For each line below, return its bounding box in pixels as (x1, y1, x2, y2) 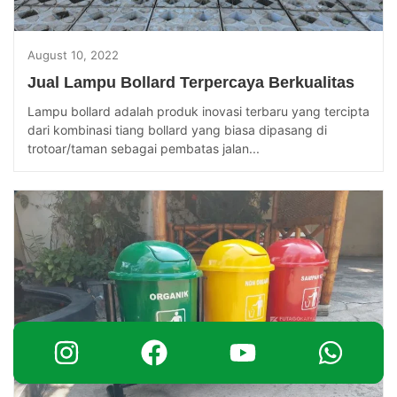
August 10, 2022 (27, 48, 119, 63)
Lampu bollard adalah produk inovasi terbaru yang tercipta (27, 104, 370, 120)
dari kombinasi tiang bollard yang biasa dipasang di (27, 122, 327, 138)
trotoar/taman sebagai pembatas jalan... (27, 141, 260, 157)
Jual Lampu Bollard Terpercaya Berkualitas (27, 74, 354, 92)
